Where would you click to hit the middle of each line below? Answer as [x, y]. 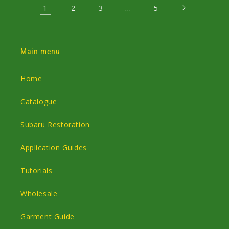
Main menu [40, 51]
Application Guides [54, 147]
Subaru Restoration [55, 124]
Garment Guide [48, 216]
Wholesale [39, 193]
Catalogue [39, 101]
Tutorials [37, 170]
